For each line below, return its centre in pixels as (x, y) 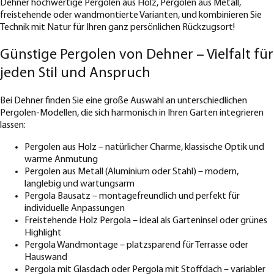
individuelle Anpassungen (75, 209)
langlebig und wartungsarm (80, 184)
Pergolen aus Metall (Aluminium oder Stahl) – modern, (131, 172)
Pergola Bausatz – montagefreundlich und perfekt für (132, 197)
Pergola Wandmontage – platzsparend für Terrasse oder (136, 246)
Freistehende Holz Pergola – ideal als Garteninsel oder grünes (146, 221)
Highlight (43, 233)
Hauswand (46, 258)
